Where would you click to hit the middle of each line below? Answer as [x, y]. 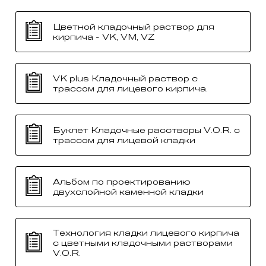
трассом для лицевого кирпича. [130, 88]
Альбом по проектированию [122, 182]
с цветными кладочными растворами [143, 243]
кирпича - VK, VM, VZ [104, 37]
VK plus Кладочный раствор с [125, 78]
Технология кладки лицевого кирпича [146, 233]
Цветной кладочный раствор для [134, 27]
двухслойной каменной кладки [128, 192]
